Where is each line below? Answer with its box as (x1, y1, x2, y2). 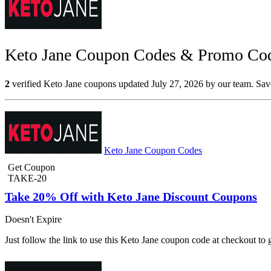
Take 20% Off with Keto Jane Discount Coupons (5, 190, 257, 204)
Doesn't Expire (5, 214, 62, 225)
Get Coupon (8, 162, 55, 173)
